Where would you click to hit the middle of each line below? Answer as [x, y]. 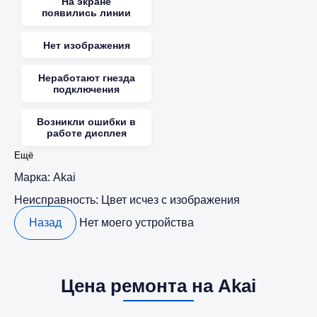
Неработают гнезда [86, 78]
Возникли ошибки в [86, 122]
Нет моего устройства [137, 223]
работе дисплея [86, 133]
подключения [86, 90]
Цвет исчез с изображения [171, 200]
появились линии [86, 13]
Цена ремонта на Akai [158, 286]
